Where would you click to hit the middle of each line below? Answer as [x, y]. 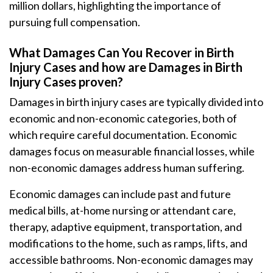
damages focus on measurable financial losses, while [132, 151]
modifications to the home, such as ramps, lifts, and [128, 243]
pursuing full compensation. [75, 22]
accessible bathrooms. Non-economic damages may [131, 260]
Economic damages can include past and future [120, 194]
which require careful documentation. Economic [123, 135]
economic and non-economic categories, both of [123, 118]
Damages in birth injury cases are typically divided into [136, 102]
